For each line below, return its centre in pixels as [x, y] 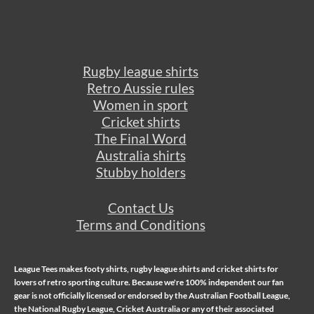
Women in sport [141, 104]
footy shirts [105, 269]
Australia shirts [141, 155]
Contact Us [141, 208]
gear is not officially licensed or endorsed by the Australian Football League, [152, 296]
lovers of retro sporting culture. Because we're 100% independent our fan [149, 282]
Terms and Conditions [141, 225]
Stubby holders [141, 172]
